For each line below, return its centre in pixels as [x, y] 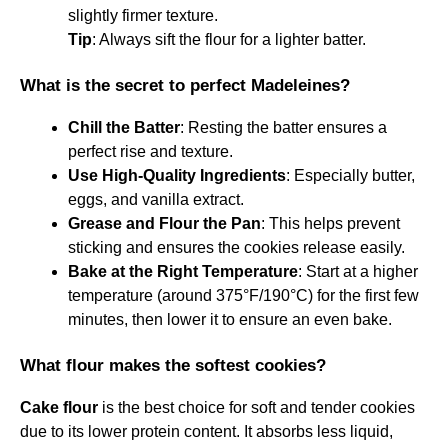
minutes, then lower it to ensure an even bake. [230, 319]
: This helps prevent [330, 223]
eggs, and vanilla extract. [156, 199]
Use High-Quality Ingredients [177, 175]
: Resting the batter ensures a [283, 127]
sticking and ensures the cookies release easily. [236, 247]
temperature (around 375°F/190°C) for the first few [243, 295]
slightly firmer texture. [143, 15]
